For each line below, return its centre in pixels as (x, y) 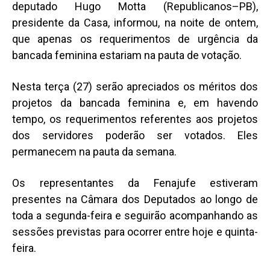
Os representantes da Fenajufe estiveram (135, 183)
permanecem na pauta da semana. (94, 152)
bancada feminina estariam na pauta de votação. (127, 55)
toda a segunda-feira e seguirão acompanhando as (135, 216)
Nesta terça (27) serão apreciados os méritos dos (135, 87)
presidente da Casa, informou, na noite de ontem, (135, 23)
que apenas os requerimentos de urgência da (135, 39)
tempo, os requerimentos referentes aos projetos (135, 119)
